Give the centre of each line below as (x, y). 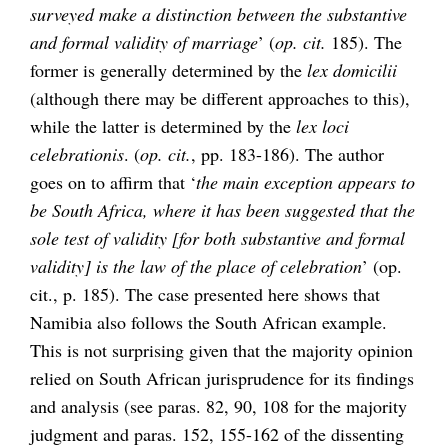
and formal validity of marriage (144, 42)
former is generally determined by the (168, 70)
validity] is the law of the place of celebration (196, 266)
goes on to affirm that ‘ (113, 182)
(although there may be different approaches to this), (220, 98)
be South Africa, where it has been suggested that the (222, 210)
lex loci (322, 126)
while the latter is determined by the (163, 126)
